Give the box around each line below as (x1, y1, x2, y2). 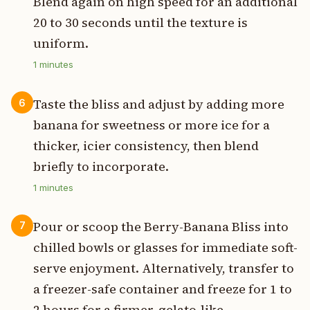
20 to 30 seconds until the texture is (33, 14, 248, 32)
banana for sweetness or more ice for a (33, 116, 270, 134)
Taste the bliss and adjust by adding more (33, 95, 284, 113)
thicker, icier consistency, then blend (33, 136, 259, 154)
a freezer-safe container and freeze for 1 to (33, 280, 292, 298)
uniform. (33, 35, 89, 53)
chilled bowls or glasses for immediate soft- (33, 238, 298, 256)
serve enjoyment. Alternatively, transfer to (33, 259, 294, 277)
